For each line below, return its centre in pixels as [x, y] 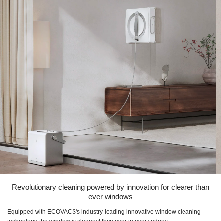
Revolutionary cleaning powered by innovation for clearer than [110, 187]
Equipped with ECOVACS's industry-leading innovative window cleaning [104, 212]
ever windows [110, 197]
